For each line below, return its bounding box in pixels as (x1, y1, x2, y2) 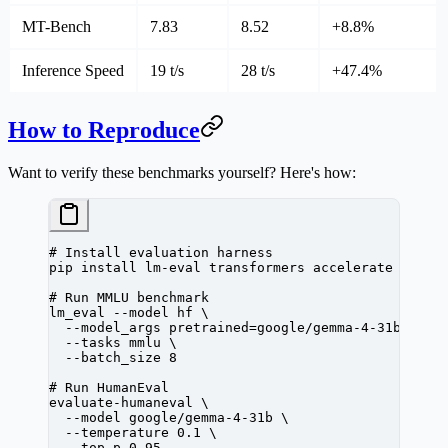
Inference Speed (22, 62, 124, 80)
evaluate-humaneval (49, 395, 193, 411)
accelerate (305, 260, 393, 276)
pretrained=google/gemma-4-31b (161, 320, 401, 336)
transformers (201, 260, 305, 276)
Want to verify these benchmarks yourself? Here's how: (8, 164, 356, 182)
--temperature (49, 425, 169, 441)
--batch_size (49, 350, 161, 366)
